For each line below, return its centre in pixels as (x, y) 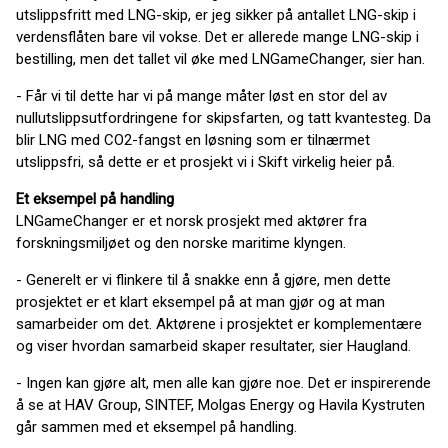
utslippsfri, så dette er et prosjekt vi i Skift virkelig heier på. (205, 162)
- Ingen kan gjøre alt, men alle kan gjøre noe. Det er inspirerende (223, 383)
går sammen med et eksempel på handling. (156, 427)
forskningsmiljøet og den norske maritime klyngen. (181, 243)
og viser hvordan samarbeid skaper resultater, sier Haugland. (213, 346)
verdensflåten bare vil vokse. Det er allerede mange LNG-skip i (217, 37)
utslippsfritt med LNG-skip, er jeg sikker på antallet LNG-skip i (216, 15)
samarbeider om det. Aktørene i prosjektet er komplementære (219, 324)
